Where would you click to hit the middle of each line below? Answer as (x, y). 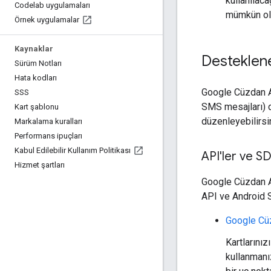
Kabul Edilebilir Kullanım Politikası (73, 150)
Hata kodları (36, 78)
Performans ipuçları (48, 136)
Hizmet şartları (40, 165)
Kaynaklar (34, 49)
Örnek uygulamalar (47, 20)
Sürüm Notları (38, 63)
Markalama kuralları (48, 121)
